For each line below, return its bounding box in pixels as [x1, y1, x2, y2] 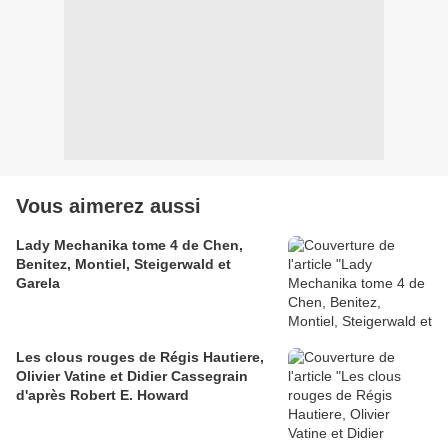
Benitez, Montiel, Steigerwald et [16, 256, 231, 273]
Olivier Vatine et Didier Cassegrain [16, 368, 248, 385]
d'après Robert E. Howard [16, 387, 189, 404]
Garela [16, 275, 60, 292]
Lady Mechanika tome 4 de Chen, [16, 237, 243, 254]
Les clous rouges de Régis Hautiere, [16, 349, 264, 366]
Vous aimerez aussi [16, 195, 201, 218]
